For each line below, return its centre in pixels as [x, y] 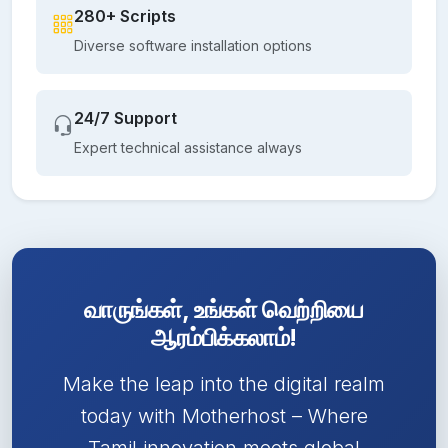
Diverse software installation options [193, 45]
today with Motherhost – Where [224, 415]
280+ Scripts [125, 15]
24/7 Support [125, 117]
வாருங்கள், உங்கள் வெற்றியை [224, 309]
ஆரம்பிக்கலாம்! [224, 337]
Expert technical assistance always [188, 147]
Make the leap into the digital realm [224, 383]
